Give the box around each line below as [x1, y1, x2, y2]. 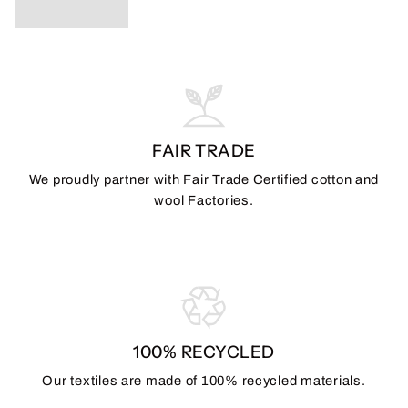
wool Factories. [154, 192, 254, 208]
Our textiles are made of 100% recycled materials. [42, 372, 366, 388]
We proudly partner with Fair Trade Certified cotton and [28, 171, 380, 187]
